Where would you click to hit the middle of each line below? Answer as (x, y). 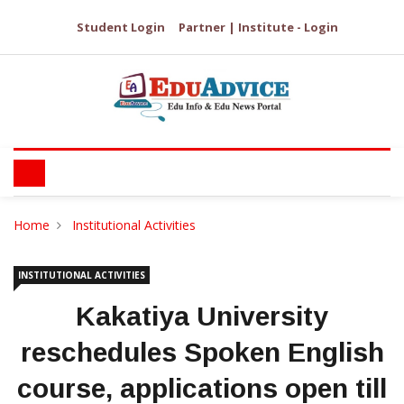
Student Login (121, 27)
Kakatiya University (202, 316)
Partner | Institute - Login (258, 27)
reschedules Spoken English (202, 352)
